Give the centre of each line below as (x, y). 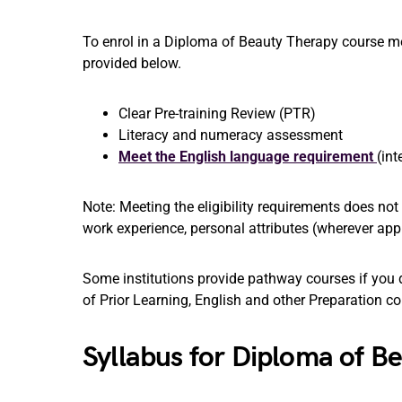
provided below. (134, 63)
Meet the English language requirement (248, 157)
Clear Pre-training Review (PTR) (217, 114)
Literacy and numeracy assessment (231, 135)
